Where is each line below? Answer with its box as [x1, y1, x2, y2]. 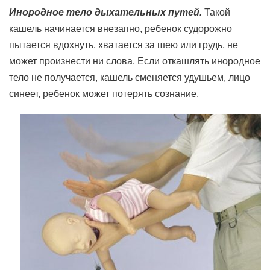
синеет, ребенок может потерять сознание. [9, 89, 199, 99]
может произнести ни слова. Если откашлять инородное [9, 56, 260, 66]
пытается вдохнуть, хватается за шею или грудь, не [9, 40, 238, 50]
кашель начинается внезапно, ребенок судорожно [9, 24, 232, 34]
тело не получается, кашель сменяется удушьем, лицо [9, 72, 250, 83]
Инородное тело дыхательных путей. [9, 7, 202, 17]
